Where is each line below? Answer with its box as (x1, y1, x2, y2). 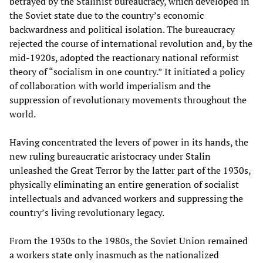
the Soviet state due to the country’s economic (9, 8, 204, 22)
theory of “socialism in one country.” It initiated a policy (9, 65, 245, 78)
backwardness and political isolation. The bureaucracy (9, 22, 235, 36)
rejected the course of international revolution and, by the (9, 36, 252, 50)
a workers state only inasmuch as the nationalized (9, 248, 219, 261)
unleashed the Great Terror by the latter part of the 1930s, (9, 163, 251, 177)
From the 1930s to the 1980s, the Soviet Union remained (9, 234, 248, 247)
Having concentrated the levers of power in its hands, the (9, 135, 248, 149)
